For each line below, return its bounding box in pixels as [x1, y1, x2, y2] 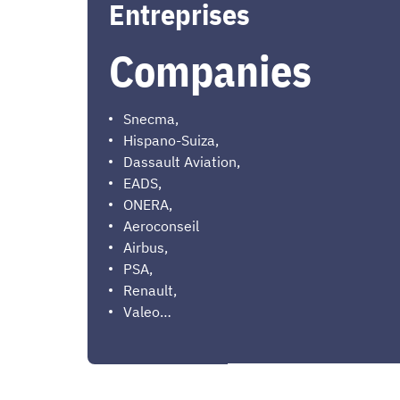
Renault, [123, 281, 177, 300]
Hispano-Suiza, [123, 131, 219, 150]
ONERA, [123, 196, 172, 214]
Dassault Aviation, [123, 153, 240, 171]
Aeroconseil [123, 217, 199, 236]
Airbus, [123, 238, 168, 257]
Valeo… [123, 303, 171, 321]
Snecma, [123, 110, 179, 129]
